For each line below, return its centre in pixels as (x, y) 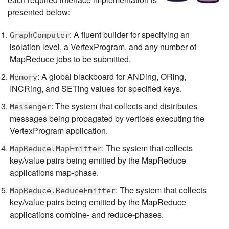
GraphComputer (40, 35)
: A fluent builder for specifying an (130, 34)
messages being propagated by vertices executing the (107, 118)
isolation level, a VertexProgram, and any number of (103, 47)
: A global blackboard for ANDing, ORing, (112, 76)
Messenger (30, 107)
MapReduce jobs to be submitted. (70, 59)
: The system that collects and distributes (124, 106)
